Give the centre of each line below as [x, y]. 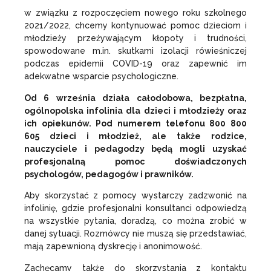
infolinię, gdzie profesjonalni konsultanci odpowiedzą [135, 208]
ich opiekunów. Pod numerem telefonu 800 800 [135, 123]
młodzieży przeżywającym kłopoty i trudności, [135, 38]
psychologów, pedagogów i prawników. [109, 174]
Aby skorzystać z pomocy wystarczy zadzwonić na [135, 196]
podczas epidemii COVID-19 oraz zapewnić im [135, 64]
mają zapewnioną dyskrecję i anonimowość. [113, 247]
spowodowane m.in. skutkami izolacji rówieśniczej [135, 51]
